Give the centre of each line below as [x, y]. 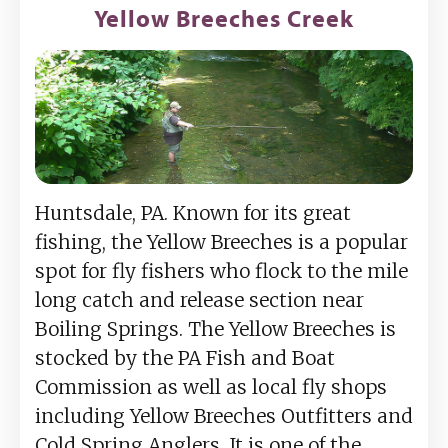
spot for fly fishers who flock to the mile [221, 270]
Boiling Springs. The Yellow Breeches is [215, 328]
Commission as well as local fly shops [211, 386]
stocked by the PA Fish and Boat [185, 357]
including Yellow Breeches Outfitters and [224, 415]
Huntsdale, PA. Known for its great [193, 212]
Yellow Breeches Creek [224, 18]
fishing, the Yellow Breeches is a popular [221, 241]
